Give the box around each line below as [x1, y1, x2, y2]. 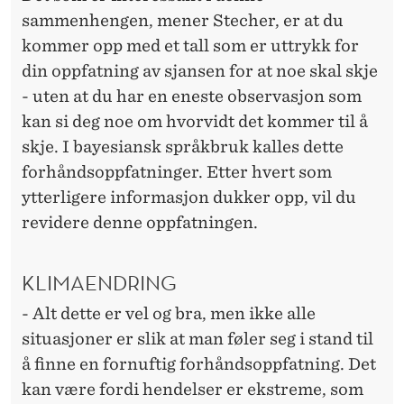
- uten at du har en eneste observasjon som [22, 86, 362, 106]
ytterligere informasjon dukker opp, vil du [22, 187, 356, 207]
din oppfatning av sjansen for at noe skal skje [22, 60, 378, 80]
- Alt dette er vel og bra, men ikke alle [22, 303, 316, 323]
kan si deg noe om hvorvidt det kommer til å [22, 111, 368, 131]
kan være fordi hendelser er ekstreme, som [22, 379, 363, 399]
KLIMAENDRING [22, 268, 177, 296]
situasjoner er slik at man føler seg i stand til [22, 328, 373, 348]
